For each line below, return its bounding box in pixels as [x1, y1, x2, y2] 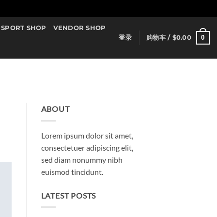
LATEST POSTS [41, 190, 96, 200]
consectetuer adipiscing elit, [41, 142, 133, 152]
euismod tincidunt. [41, 167, 103, 176]
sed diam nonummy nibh [41, 155, 123, 164]
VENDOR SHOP [53, 24, 106, 31]
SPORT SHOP [1, 24, 46, 31]
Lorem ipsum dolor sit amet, [41, 130, 133, 140]
